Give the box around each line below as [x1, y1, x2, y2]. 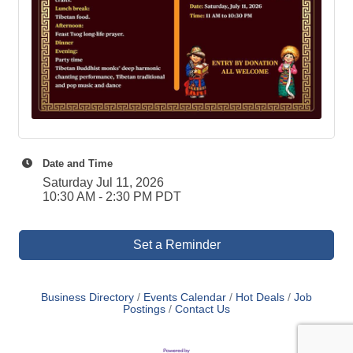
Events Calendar [143, 291, 226, 303]
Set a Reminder [132, 237, 221, 251]
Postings [123, 303, 165, 315]
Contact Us [175, 303, 230, 315]
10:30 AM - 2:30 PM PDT [43, 189, 181, 203]
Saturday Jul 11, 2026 [43, 175, 164, 189]
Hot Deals [236, 291, 284, 303]
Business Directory [41, 291, 134, 303]
